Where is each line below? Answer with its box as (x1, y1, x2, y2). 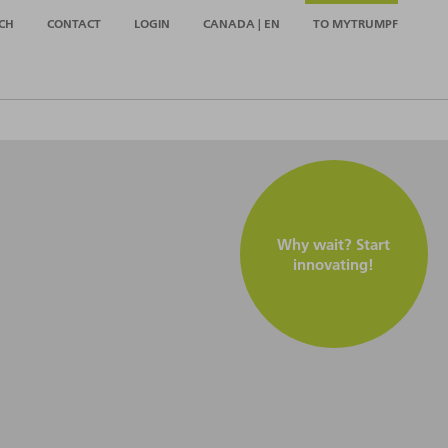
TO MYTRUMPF (313, 15, 398, 31)
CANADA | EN (203, 15, 280, 31)
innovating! (293, 254, 375, 275)
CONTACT (47, 15, 101, 31)
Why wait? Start (277, 234, 391, 255)
